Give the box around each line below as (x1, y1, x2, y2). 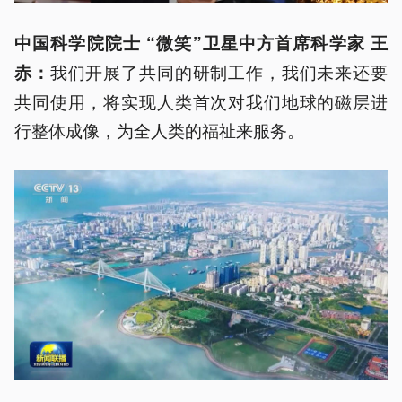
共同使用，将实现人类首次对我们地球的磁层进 (14, 88, 388, 113)
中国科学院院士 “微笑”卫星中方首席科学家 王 (14, 30, 388, 55)
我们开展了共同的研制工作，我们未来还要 (49, 58, 389, 83)
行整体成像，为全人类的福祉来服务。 (14, 117, 304, 142)
